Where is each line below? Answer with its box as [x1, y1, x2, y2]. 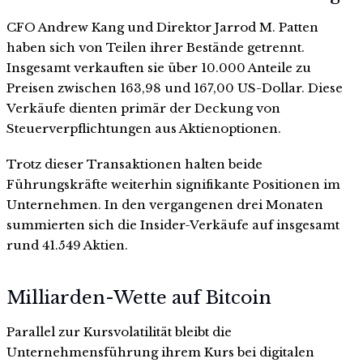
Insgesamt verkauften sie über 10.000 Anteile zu [6, 60, 311, 76]
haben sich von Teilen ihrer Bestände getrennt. [6, 40, 305, 56]
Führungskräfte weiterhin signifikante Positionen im [6, 176, 340, 192]
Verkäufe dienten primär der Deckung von [6, 100, 280, 117]
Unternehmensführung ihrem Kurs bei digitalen [6, 344, 314, 361]
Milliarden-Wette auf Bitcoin [6, 287, 271, 310]
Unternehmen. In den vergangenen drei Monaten [6, 196, 323, 212]
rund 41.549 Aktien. [6, 237, 128, 253]
